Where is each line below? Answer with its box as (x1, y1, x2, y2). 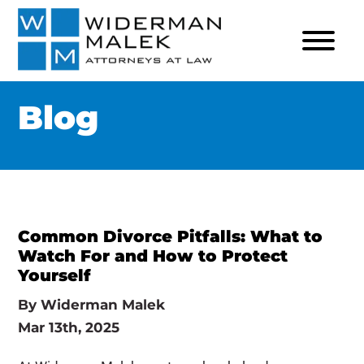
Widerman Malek (41, 297, 166, 313)
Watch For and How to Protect (18, 246, 288, 266)
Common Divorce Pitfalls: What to (18, 227, 323, 246)
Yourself (18, 266, 92, 285)
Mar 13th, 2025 (18, 319, 120, 336)
